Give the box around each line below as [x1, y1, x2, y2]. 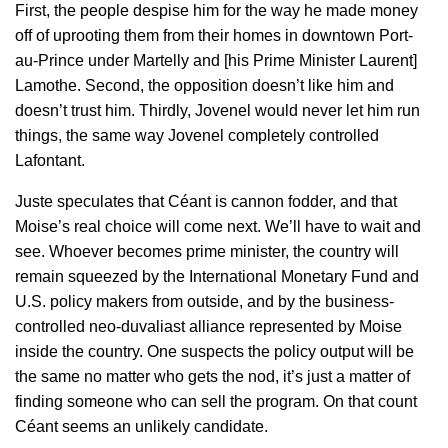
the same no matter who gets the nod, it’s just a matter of [15, 367, 410, 385]
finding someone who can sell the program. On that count [15, 392, 417, 410]
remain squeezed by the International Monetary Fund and [15, 267, 419, 285]
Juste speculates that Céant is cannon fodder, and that [15, 192, 397, 210]
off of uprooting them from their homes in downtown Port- [15, 26, 413, 44]
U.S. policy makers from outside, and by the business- [15, 292, 394, 310]
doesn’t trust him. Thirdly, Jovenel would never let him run [15, 101, 420, 119]
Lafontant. [15, 151, 85, 169]
